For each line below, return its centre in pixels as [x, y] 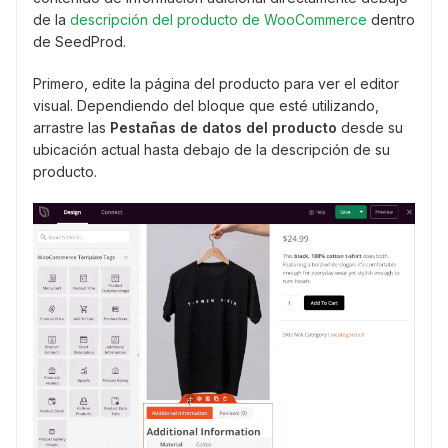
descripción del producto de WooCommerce [218, 20]
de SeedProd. [79, 42]
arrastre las [71, 128]
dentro [391, 20]
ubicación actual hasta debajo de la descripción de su [211, 150]
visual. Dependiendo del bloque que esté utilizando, [206, 106]
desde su [370, 128]
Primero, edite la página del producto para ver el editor [216, 84]
